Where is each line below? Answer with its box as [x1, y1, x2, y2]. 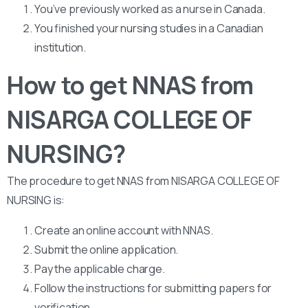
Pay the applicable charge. [34, 261, 165, 276]
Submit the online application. [34, 241, 179, 257]
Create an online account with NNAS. [34, 222, 213, 238]
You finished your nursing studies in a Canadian [34, 20, 263, 36]
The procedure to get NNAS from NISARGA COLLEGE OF [7, 173, 280, 188]
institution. [34, 39, 87, 55]
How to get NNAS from [7, 68, 254, 102]
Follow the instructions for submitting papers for [34, 280, 272, 296]
